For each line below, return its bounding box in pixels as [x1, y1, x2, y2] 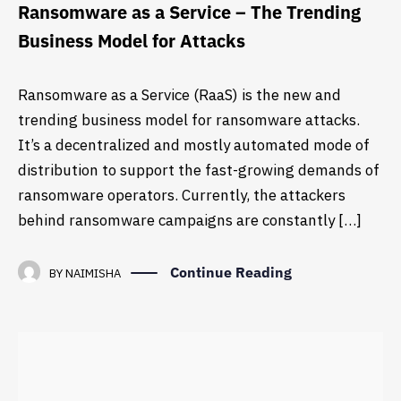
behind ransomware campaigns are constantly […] [18, 210, 362, 231]
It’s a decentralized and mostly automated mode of [18, 135, 370, 156]
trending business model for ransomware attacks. [18, 110, 360, 131]
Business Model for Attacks [18, 29, 245, 54]
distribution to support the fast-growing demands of [18, 160, 380, 181]
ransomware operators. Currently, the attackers [18, 185, 346, 206]
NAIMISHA [65, 265, 121, 281]
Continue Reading [170, 262, 292, 281]
